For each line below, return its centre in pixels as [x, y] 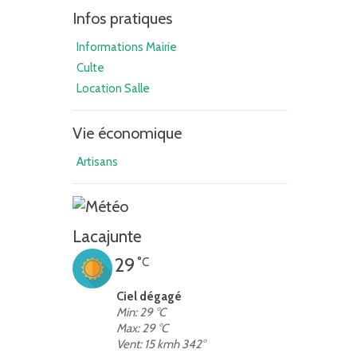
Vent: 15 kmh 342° [161, 344]
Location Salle [113, 88]
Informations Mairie [127, 47]
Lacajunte [107, 236]
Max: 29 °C [142, 328]
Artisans [97, 162]
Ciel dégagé [149, 296]
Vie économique [127, 133]
